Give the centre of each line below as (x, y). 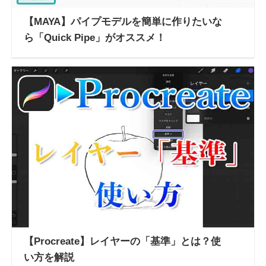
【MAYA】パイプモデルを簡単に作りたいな (123, 21)
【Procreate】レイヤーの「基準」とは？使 (122, 242)
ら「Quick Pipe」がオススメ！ (95, 37)
